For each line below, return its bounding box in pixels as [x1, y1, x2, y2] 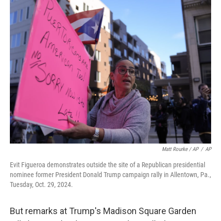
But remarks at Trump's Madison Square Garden [10, 206, 196, 216]
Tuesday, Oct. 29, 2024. [10, 181, 73, 188]
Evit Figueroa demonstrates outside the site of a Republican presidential [10, 161, 205, 169]
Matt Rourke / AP [162, 146, 198, 152]
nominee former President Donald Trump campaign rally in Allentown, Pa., [10, 171, 211, 179]
